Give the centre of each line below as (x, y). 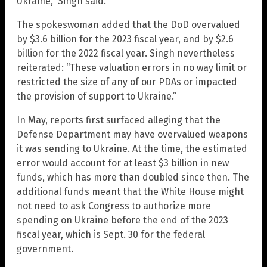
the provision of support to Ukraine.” (97, 97)
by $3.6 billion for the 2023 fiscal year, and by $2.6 (125, 39)
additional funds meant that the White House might (130, 192)
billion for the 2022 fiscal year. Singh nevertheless (126, 54)
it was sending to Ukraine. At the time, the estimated (132, 149)
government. (45, 249)
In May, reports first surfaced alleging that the (119, 120)
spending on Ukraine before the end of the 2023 (122, 221)
